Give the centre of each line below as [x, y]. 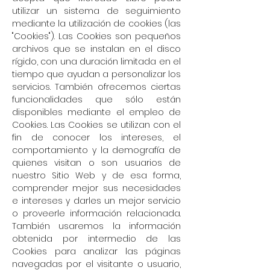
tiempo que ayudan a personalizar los [96, 74]
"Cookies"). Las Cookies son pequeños [96, 36]
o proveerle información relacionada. [96, 213]
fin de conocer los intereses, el [96, 137]
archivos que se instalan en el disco [96, 49]
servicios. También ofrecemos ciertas [96, 87]
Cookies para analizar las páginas [96, 251]
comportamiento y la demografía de [96, 150]
